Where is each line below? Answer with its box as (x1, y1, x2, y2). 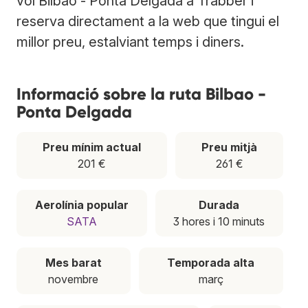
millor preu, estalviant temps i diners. (16, 33, 244, 50)
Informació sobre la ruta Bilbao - (16, 83, 266, 104)
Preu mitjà (201, 140, 257, 154)
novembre (48, 272, 99, 286)
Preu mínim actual (43, 140, 141, 154)
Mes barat (45, 255, 102, 269)
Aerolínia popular (34, 197, 129, 212)
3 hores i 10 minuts (173, 214, 265, 228)
